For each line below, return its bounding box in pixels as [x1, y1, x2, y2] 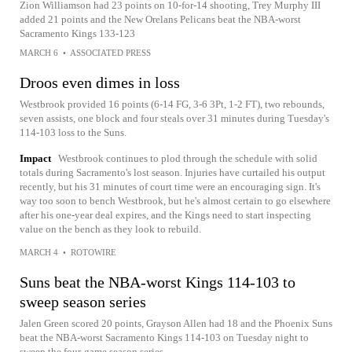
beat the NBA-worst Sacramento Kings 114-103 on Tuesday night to [20, 331, 309, 343]
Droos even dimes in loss [20, 73, 180, 91]
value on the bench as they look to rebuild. [20, 222, 201, 235]
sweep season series [20, 292, 146, 310]
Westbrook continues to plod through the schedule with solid [58, 152, 317, 164]
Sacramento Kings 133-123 [20, 27, 135, 39]
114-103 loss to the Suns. [20, 126, 126, 138]
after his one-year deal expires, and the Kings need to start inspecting [20, 208, 311, 221]
